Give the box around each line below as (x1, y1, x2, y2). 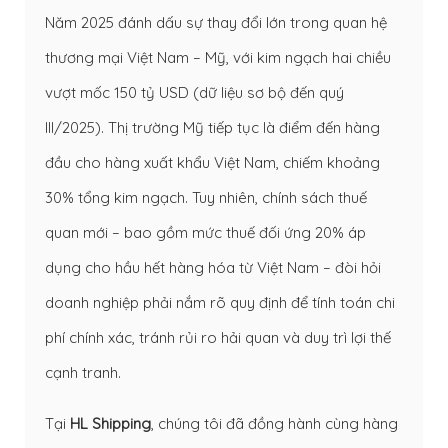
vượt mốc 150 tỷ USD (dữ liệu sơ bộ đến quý (45, 82, 344, 102)
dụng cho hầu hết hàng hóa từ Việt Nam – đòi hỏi (45, 257, 381, 277)
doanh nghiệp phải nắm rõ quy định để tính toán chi (45, 292, 395, 312)
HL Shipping (70, 413, 151, 433)
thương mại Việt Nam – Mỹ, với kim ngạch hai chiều (45, 47, 391, 67)
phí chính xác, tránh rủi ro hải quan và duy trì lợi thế (45, 327, 391, 347)
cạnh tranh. (45, 362, 121, 382)
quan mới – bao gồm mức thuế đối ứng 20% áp (45, 222, 366, 242)
